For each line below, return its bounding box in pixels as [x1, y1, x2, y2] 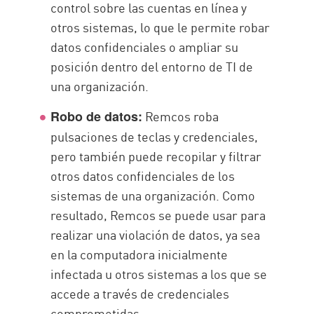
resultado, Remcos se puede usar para [50, 205, 266, 224]
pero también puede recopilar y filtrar [50, 146, 262, 165]
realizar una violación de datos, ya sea [50, 225, 261, 244]
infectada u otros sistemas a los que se [50, 264, 268, 283]
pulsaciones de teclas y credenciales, [50, 127, 259, 146]
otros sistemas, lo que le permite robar [50, 18, 271, 36]
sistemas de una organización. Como [50, 186, 256, 205]
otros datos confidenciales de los [50, 166, 235, 185]
